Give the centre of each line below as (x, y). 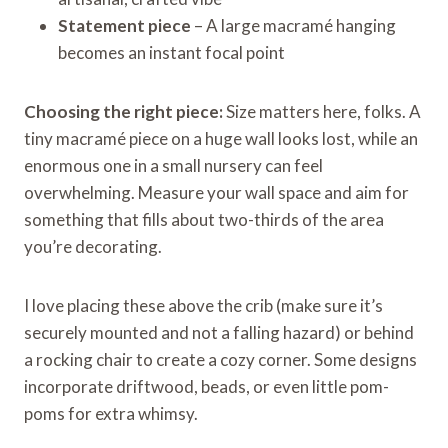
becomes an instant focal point (171, 52)
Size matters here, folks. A (322, 111)
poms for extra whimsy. (111, 413)
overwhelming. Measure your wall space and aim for (216, 192)
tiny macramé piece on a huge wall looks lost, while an (221, 138)
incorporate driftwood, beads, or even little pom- (206, 386)
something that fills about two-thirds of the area (204, 219)
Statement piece (124, 25)
